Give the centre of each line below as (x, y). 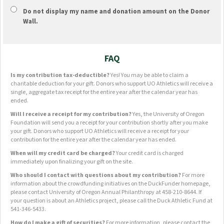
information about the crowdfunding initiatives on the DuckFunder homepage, (110, 184)
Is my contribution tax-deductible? (60, 75)
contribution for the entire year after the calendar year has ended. (93, 140)
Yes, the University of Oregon (168, 114)
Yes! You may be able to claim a (149, 75)
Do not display (46, 11)
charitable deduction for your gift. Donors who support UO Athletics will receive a (112, 84)
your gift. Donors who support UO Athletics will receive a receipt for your (100, 131)
